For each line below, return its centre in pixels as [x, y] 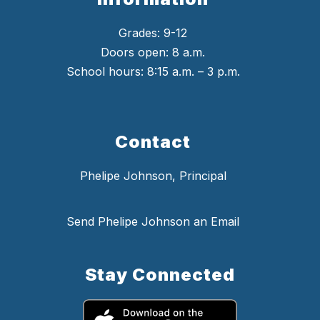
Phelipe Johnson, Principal [153, 176]
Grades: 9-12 [153, 33]
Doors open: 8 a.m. [153, 52]
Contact [153, 142]
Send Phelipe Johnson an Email [153, 222]
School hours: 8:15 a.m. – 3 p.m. [153, 72]
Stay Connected [160, 275]
